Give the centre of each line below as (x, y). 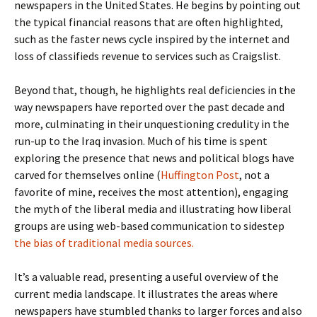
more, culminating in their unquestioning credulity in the (152, 124)
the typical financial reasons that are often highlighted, (149, 22)
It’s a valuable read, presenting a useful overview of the (146, 277)
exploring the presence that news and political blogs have (154, 158)
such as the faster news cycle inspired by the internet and (152, 39)
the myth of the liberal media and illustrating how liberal (153, 209)
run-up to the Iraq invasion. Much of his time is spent (141, 141)
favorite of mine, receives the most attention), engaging (151, 192)
